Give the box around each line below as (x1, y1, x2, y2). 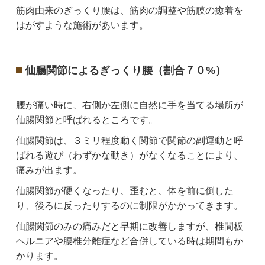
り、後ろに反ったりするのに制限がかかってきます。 (16, 201, 244, 211)
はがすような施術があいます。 (16, 20, 149, 31)
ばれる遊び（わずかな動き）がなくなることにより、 (16, 150, 244, 161)
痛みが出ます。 (16, 165, 83, 176)
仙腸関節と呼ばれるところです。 (16, 115, 159, 125)
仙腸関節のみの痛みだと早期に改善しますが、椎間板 (16, 221, 244, 232)
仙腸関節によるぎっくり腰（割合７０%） (25, 64, 227, 77)
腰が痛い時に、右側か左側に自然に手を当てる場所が (16, 100, 244, 111)
